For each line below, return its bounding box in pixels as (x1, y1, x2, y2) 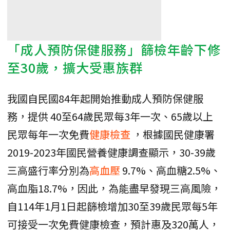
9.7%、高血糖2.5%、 (122, 162, 221, 178)
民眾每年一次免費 (7, 126, 89, 142)
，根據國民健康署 (132, 126, 215, 142)
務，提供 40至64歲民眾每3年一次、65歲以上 (7, 108, 213, 124)
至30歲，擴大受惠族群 (7, 57, 143, 76)
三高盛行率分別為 (7, 162, 89, 178)
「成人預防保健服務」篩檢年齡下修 (7, 40, 221, 59)
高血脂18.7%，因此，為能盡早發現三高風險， (7, 180, 221, 196)
